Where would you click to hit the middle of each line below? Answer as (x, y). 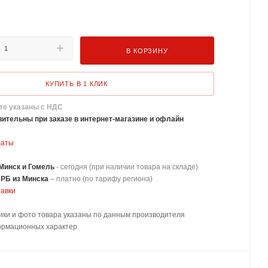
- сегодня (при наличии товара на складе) (127, 167)
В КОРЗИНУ (147, 51)
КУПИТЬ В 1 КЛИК (77, 83)
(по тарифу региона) (118, 179)
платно (68, 179)
